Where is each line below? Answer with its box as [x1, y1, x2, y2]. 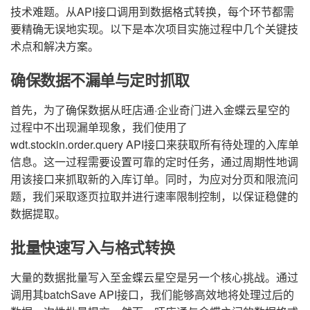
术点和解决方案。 [10, 38, 99, 54]
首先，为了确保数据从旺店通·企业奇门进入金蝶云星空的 [10, 102, 290, 118]
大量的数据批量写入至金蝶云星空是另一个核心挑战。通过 [10, 269, 298, 285]
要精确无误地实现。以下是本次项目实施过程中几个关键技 [10, 21, 298, 37]
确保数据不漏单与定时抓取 [10, 71, 190, 89]
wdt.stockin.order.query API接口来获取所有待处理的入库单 [10, 136, 299, 152]
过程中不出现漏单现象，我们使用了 [10, 119, 188, 135]
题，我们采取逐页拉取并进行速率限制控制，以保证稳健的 [10, 188, 298, 204]
